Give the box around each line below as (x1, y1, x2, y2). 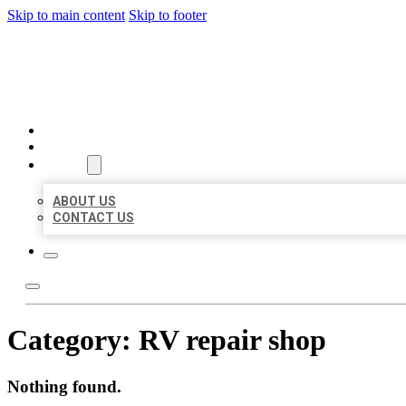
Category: (7, 324, 139, 357)
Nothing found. (7, 376, 121, 396)
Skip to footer (129, 7, 207, 23)
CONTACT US (53, 210, 134, 225)
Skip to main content (7, 7, 125, 23)
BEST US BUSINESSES (25, 38, 318, 79)
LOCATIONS (43, 140, 115, 154)
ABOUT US (53, 194, 116, 208)
